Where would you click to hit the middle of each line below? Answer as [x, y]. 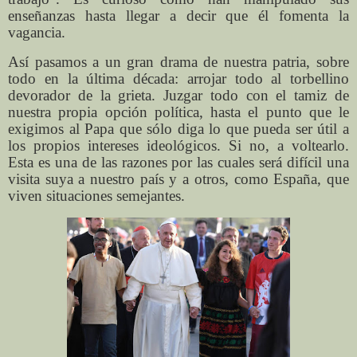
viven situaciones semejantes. [96, 196]
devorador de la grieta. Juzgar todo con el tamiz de [178, 96]
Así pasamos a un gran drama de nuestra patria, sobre [178, 62]
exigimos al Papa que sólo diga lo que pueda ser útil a [178, 129]
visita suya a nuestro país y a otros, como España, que [178, 179]
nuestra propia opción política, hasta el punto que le [178, 112]
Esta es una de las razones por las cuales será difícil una [178, 163]
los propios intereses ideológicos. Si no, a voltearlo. [178, 146]
